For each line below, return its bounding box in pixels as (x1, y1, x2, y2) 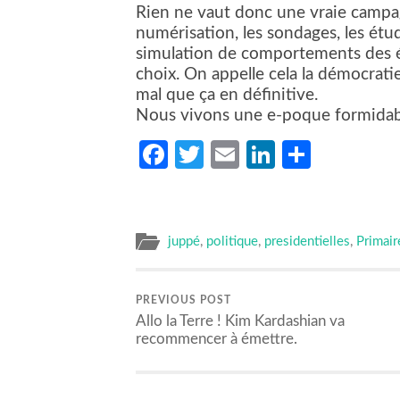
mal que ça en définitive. (136, 86, 318, 104)
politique (206, 235, 258, 249)
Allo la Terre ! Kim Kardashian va (136, 313, 345, 329)
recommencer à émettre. (136, 331, 297, 347)
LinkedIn (275, 139, 381, 169)
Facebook (168, 139, 287, 169)
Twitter (204, 139, 293, 169)
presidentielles (264, 235, 350, 249)
